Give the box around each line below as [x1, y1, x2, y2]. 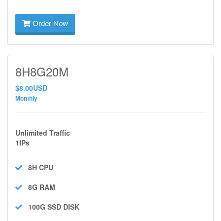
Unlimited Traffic [15, 128, 70, 138]
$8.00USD [15, 83, 47, 93]
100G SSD [28, 202, 61, 212]
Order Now [31, 18, 68, 28]
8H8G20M [15, 63, 69, 80]
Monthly [15, 94, 37, 103]
